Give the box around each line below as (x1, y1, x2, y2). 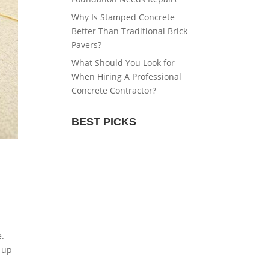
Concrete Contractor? (71, 85, 157, 97)
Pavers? (71, 39, 102, 51)
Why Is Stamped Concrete (71, 11, 175, 23)
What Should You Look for (71, 57, 175, 69)
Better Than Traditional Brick (71, 25, 188, 37)
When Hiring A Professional (71, 71, 182, 83)
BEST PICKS (71, 116, 137, 128)
